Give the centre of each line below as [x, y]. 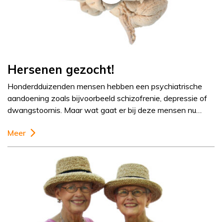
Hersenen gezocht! [61, 70]
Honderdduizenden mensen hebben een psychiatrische [105, 86]
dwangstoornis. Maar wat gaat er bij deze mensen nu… [105, 110]
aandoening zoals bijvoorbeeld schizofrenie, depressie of [107, 98]
